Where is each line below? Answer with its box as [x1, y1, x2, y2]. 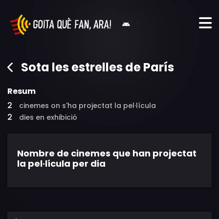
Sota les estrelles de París [21, 59, 174, 75]
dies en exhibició [19, 112, 77, 122]
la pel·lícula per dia [17, 157, 106, 170]
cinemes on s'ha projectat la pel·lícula [19, 101, 156, 110]
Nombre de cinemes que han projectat [17, 147, 197, 159]
